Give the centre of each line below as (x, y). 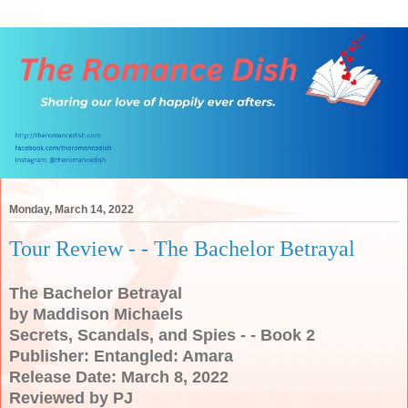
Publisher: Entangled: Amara (121, 356)
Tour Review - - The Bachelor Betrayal (182, 249)
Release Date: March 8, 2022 (119, 377)
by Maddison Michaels (96, 314)
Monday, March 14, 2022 (71, 210)
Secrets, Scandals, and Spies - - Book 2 (162, 335)
